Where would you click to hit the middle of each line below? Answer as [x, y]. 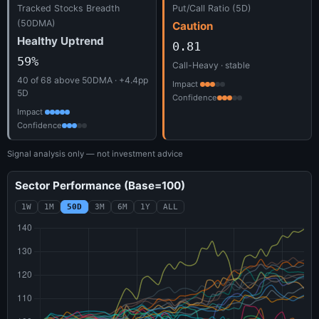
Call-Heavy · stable [211, 65]
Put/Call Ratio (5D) [212, 8]
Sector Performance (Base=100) [100, 185]
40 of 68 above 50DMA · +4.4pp [83, 80]
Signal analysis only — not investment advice [95, 153]
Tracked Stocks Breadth [68, 8]
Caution [193, 26]
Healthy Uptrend [61, 41]
